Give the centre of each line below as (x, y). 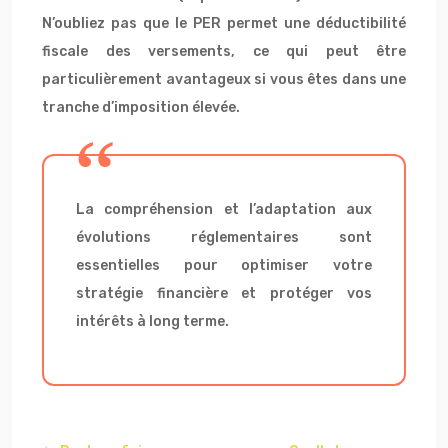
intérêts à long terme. (152, 321)
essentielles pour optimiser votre (224, 265)
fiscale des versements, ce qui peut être (224, 51)
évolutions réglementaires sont (224, 237)
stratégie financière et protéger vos (224, 293)
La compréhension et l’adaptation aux (224, 209)
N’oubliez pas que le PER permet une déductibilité (224, 23)
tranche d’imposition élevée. (141, 107)
